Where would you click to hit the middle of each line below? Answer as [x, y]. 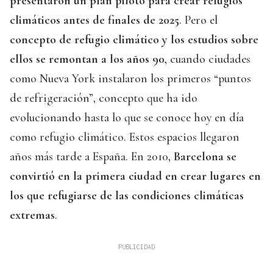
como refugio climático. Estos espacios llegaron [125, 137]
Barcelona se [205, 157]
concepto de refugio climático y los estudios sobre [134, 40]
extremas [32, 215]
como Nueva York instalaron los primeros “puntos [130, 79]
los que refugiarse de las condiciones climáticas [127, 196]
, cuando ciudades [207, 59]
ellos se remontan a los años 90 [87, 59]
